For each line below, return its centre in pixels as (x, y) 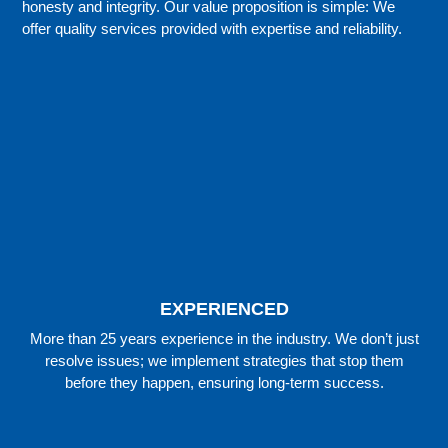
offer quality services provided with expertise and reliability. (212, 29)
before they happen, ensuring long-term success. (224, 383)
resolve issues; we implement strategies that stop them (224, 361)
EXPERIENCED (224, 309)
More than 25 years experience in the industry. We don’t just (224, 339)
